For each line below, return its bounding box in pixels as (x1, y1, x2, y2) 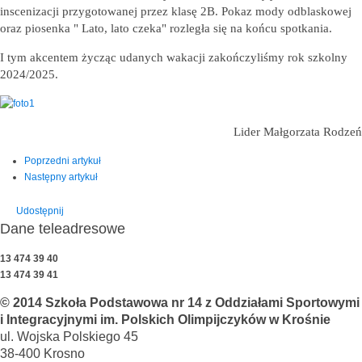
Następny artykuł (24, 171, 98, 183)
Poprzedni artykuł (24, 155, 101, 167)
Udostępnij (16, 205, 64, 217)
